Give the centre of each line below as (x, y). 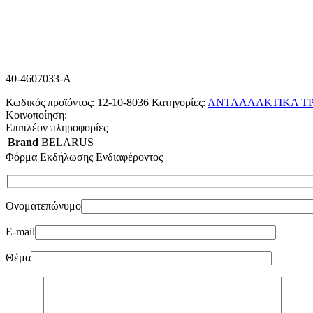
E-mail (20, 232)
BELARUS (67, 142)
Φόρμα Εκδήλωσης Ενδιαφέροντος (84, 156)
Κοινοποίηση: (36, 115)
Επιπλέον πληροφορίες (57, 127)
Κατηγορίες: (179, 102)
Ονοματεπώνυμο (43, 206)
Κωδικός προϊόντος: (51, 102)
